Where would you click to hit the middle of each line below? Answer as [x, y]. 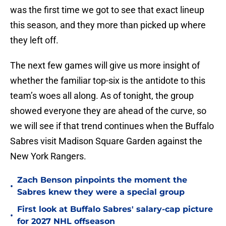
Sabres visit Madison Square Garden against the [106, 141]
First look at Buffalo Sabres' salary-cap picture [115, 209]
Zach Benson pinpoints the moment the [102, 180]
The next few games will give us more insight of [105, 66]
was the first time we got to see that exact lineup [107, 10]
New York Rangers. [49, 156]
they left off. [35, 40]
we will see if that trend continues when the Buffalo [112, 126]
